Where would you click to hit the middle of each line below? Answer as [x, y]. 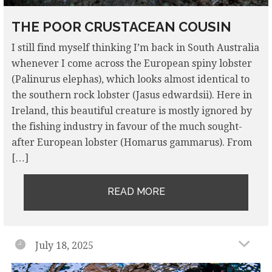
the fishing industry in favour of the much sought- [127, 127]
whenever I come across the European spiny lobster [131, 64]
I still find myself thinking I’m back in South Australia [135, 48]
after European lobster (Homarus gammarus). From [131, 143]
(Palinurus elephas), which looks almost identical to [130, 80]
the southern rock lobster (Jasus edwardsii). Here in [131, 95]
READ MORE [136, 191]
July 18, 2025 [65, 246]
